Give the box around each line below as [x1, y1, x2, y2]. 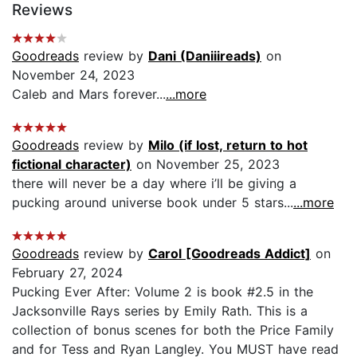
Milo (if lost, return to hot [148, 136, 308, 153]
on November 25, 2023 [131, 155, 280, 172]
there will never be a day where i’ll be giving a [12, 175, 296, 191]
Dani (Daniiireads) [148, 47, 261, 64]
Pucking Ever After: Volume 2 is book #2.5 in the [12, 283, 313, 300]
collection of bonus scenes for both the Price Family [12, 321, 334, 338]
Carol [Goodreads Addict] [148, 245, 311, 261]
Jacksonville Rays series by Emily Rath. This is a [12, 302, 308, 319]
